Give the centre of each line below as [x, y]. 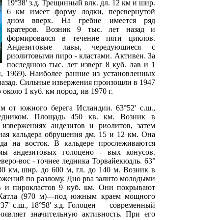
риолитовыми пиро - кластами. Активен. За [81, 55]
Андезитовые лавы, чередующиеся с [81, 47]
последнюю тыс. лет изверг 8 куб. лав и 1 [81, 64]
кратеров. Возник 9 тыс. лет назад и [81, 29]
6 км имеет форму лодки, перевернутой [81, 11]
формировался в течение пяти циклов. [81, 38]
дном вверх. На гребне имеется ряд [81, 20]
